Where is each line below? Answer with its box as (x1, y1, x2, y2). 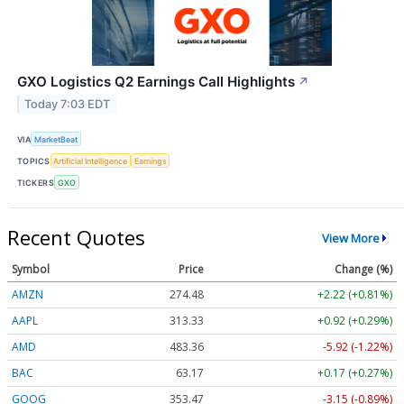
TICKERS (17, 177, 55, 188)
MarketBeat (34, 133, 78, 144)
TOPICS (17, 155, 50, 166)
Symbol (12, 262, 50, 278)
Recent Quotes (7, 224, 145, 252)
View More (321, 229, 380, 246)
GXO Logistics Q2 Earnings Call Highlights (17, 72, 295, 90)
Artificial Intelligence (53, 155, 128, 166)
